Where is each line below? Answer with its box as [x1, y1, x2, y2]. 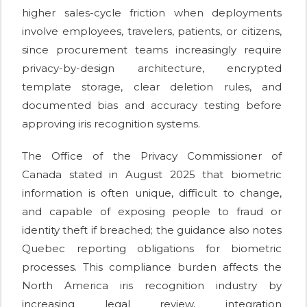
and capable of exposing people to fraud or [22, 205, 282, 219]
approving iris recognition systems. [22, 117, 200, 131]
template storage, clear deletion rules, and [22, 80, 282, 94]
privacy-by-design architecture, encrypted [22, 62, 282, 75]
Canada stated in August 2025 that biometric [22, 168, 282, 182]
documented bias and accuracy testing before [22, 99, 282, 112]
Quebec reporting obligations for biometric [22, 242, 282, 256]
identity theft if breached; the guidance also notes [22, 223, 282, 237]
